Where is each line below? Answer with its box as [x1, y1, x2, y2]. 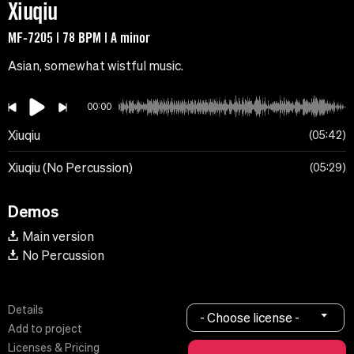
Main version [22, 229, 94, 244]
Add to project [8, 322, 82, 336]
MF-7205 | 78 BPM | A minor [8, 28, 150, 47]
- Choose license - [200, 310, 300, 325]
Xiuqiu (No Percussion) [8, 160, 133, 175]
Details [8, 303, 43, 317]
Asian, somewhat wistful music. [8, 58, 183, 73]
